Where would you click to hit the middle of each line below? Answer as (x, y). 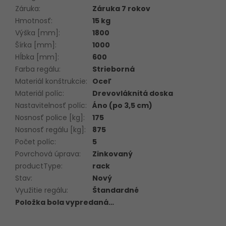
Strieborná (114, 69)
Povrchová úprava (47, 154)
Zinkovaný (112, 154)
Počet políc (35, 142)
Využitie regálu (41, 190)
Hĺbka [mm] (36, 57)
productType (38, 166)
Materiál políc (39, 93)
